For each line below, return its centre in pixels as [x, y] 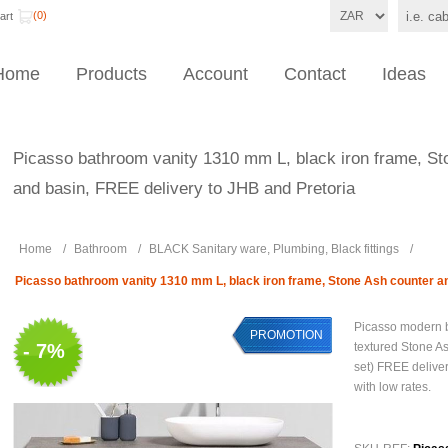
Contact [315, 73]
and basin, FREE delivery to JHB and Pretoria [184, 188]
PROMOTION [286, 335]
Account [215, 73]
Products [111, 73]
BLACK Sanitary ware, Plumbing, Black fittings [274, 249]
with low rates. [392, 387]
